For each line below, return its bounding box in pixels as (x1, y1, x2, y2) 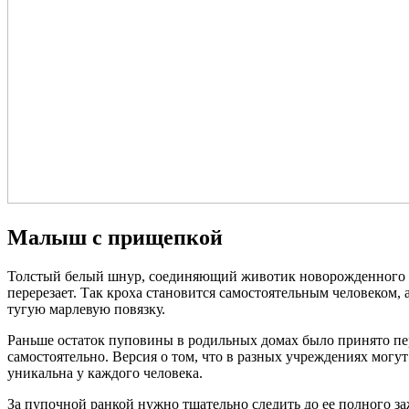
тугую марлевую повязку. (7, 300, 165, 317)
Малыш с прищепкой (7, 225, 223, 249)
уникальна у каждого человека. (7, 364, 203, 381)
